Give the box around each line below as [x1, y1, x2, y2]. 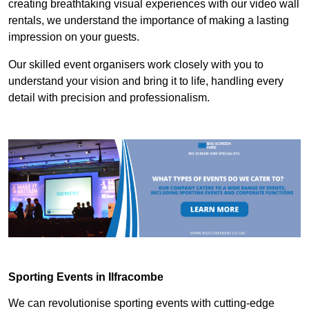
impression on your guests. [8, 31, 139, 43]
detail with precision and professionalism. [8, 92, 210, 104]
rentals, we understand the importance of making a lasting [8, 14, 289, 27]
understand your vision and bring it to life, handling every [8, 75, 283, 88]
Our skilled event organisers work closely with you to [8, 59, 263, 71]
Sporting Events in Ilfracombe [8, 270, 163, 283]
